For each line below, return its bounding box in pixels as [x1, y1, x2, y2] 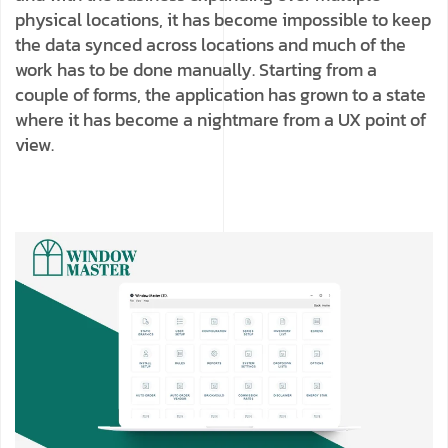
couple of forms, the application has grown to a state [15, 81, 426, 109]
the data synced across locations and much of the [15, 31, 406, 59]
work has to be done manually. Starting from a [15, 56, 377, 84]
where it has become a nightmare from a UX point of [15, 106, 426, 134]
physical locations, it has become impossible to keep [15, 6, 431, 34]
